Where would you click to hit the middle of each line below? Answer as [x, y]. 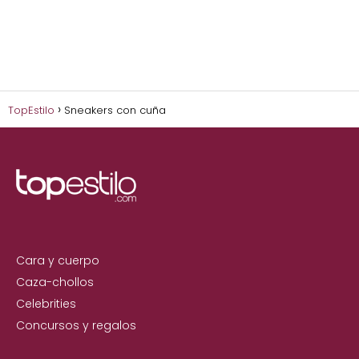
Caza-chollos [55, 282]
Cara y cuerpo [58, 260]
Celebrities [46, 303]
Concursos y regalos [76, 325]
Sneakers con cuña [115, 110]
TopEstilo [31, 110]
